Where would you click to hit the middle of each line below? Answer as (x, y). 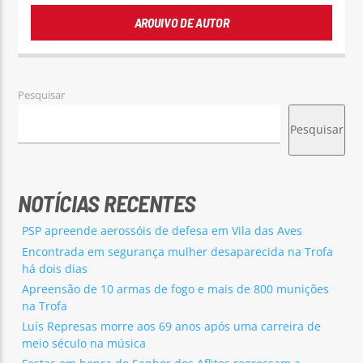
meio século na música (84, 343)
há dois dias (55, 268)
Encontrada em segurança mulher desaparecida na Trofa (178, 251)
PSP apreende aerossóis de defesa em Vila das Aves (162, 231)
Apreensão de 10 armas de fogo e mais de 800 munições (176, 288)
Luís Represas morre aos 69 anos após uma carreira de (172, 326)
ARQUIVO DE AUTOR (181, 23)
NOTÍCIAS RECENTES (107, 203)
